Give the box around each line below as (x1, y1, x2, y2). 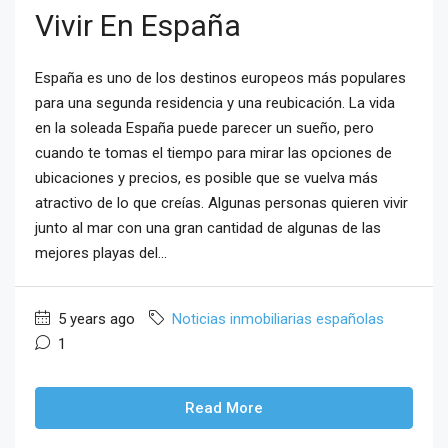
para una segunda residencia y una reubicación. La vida (35, 93, 395, 112)
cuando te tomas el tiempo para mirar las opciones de (35, 143, 392, 162)
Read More (185, 398, 263, 417)
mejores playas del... (35, 243, 167, 262)
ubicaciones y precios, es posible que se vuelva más (35, 168, 378, 187)
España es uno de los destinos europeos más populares (35, 68, 406, 87)
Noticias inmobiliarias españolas (172, 309, 384, 328)
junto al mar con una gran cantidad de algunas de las (35, 218, 381, 237)
